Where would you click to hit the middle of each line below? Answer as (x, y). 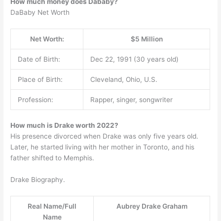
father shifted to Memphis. (53, 158)
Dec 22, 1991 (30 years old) (134, 59)
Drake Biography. (38, 180)
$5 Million (147, 39)
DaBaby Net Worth (40, 13)
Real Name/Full (52, 206)
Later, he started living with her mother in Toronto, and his (103, 147)
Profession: (35, 99)
